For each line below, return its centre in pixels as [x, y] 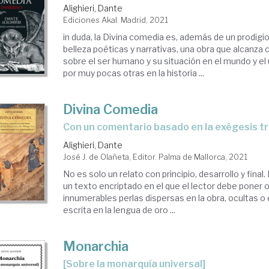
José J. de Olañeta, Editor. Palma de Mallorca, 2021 [156, 157]
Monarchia [96, 246]
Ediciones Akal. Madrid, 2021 [116, 20]
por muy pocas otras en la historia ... [134, 73]
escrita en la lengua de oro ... [119, 210]
